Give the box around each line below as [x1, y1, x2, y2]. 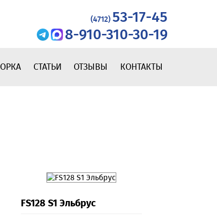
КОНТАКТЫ [120, 62, 163, 73]
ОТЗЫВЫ [74, 62, 108, 73]
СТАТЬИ [33, 62, 62, 73]
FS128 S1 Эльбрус [20, 197, 96, 209]
